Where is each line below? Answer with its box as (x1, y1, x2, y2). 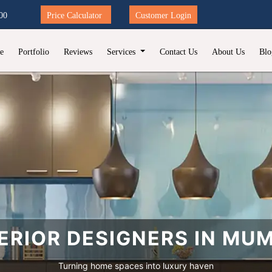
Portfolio (18, 47, 50, 56)
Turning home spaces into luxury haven (58, 260, 214, 271)
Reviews (64, 47, 93, 56)
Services (107, 47, 138, 56)
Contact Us (160, 47, 198, 56)
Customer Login (135, 11, 191, 20)
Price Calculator (47, 11, 102, 20)
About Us (212, 47, 245, 56)
